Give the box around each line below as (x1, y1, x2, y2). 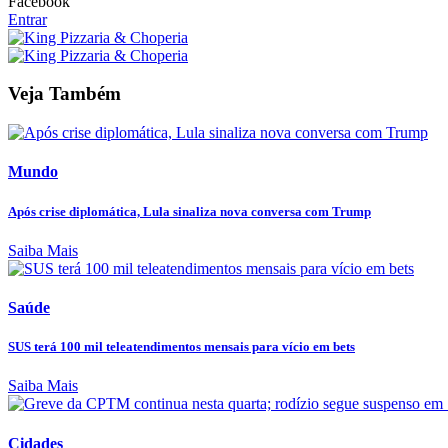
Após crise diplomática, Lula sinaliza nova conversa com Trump (8, 203, 371, 219)
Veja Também (8, 83, 121, 105)
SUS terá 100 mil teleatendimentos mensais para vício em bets (8, 339, 355, 355)
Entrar (8, 10, 47, 28)
